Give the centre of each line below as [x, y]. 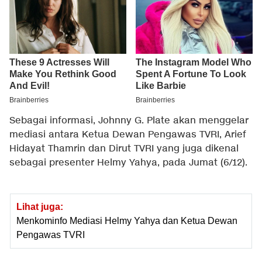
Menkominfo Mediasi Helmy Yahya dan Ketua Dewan [127, 221]
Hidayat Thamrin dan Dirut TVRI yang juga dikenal [124, 149]
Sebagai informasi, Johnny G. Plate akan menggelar [129, 121]
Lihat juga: [40, 207]
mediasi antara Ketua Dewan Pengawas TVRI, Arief [128, 135]
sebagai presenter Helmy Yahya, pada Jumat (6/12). [128, 163]
